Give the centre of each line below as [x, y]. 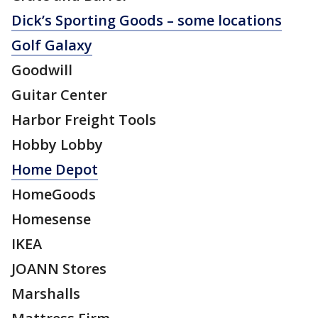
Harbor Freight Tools [84, 120]
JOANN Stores [59, 269]
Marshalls [46, 294]
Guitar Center [59, 95]
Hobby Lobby [57, 145]
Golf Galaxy [52, 45]
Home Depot [55, 170]
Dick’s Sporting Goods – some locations [147, 21]
